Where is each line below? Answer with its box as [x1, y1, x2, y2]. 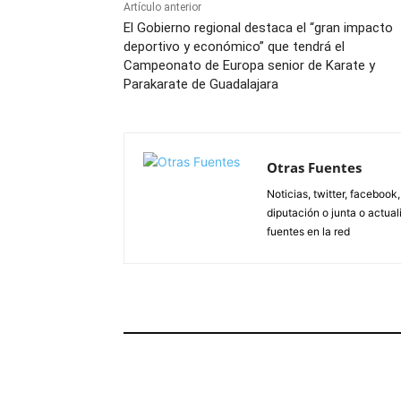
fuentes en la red [267, 225, 350, 239]
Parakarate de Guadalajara [124, 76, 278, 93]
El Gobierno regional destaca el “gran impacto [124, 20, 393, 37]
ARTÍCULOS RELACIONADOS [134, 313, 294, 328]
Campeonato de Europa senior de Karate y [124, 57, 375, 74]
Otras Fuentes [267, 158, 362, 177]
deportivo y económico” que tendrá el [124, 38, 345, 55]
